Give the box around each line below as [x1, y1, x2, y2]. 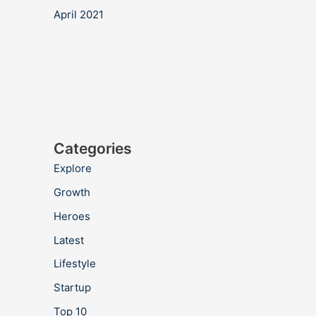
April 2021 [54, 8, 104, 22]
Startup [54, 281, 91, 294]
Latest [54, 233, 84, 247]
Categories [54, 140, 132, 158]
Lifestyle [54, 257, 96, 271]
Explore [54, 162, 92, 176]
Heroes [54, 209, 90, 223]
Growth [54, 186, 90, 199]
